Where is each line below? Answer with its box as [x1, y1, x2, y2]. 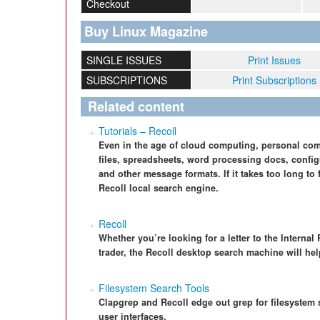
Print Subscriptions [232, 73, 316, 87]
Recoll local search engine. [99, 181, 219, 194]
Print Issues [248, 53, 301, 67]
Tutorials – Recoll [99, 124, 176, 138]
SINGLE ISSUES [86, 53, 161, 67]
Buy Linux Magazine [84, 22, 208, 41]
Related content [88, 97, 184, 116]
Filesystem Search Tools [99, 281, 209, 295]
